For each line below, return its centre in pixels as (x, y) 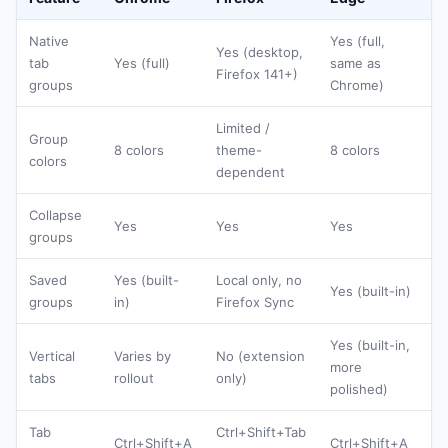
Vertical (52, 356)
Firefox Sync (255, 302)
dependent (250, 172)
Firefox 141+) (257, 74)
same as (355, 63)
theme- (239, 150)
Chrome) (357, 85)
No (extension (260, 356)
